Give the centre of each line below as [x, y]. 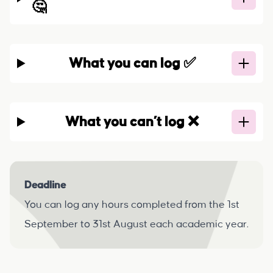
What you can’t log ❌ [132, 122]
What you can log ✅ [132, 63]
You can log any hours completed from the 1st [132, 205]
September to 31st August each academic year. [136, 224]
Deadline [45, 185]
